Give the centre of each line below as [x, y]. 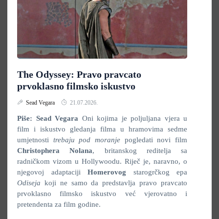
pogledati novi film [156, 140]
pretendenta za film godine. [59, 204]
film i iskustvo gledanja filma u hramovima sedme [102, 129]
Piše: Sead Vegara [48, 118]
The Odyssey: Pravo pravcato [79, 74]
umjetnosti [35, 140]
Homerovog [110, 172]
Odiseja [31, 183]
